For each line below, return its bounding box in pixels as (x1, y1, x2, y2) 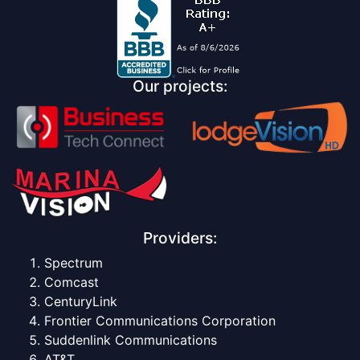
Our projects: (133, 76, 227, 96)
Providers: (143, 227, 217, 247)
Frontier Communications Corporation (44, 312, 276, 329)
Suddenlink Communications (44, 331, 217, 348)
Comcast (44, 273, 99, 290)
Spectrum (44, 254, 103, 271)
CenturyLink (44, 292, 117, 309)
